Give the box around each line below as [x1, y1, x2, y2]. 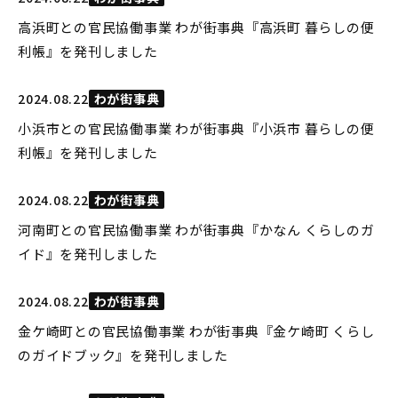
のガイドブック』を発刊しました [18, 346, 228, 364]
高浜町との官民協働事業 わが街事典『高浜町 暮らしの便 [18, 18, 375, 36]
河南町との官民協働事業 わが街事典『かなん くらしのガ [18, 220, 375, 239]
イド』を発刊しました [18, 244, 158, 263]
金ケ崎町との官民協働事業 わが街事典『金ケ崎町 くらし [18, 322, 375, 340]
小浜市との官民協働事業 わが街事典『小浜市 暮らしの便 [18, 119, 375, 138]
